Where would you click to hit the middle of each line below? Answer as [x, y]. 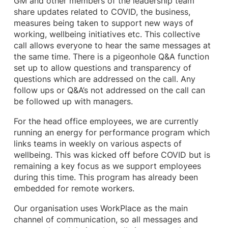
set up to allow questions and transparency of [102, 68]
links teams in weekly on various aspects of [97, 144]
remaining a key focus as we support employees [107, 166]
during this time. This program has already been [106, 177]
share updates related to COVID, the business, [102, 12]
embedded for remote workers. [74, 188]
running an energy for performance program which [111, 132]
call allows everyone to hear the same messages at [112, 45]
